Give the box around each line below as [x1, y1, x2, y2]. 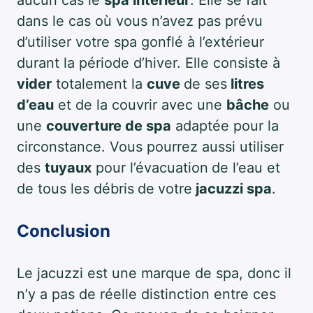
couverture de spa [46, 117, 171, 135]
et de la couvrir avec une [54, 96, 226, 114]
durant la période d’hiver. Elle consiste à [17, 54, 280, 72]
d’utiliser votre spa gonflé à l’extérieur [17, 34, 264, 51]
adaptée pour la [171, 117, 279, 135]
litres [227, 75, 264, 93]
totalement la [52, 75, 147, 93]
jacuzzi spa [192, 180, 272, 198]
